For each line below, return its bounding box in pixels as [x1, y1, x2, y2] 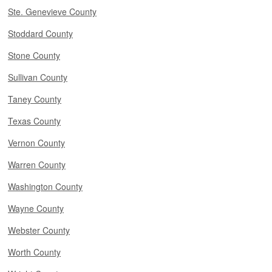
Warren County [8, 158, 66, 171]
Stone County [8, 49, 60, 61]
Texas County [8, 115, 61, 127]
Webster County [8, 224, 70, 236]
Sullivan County [8, 71, 67, 83]
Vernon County [8, 137, 65, 149]
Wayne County [8, 202, 64, 214]
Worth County [8, 246, 61, 258]
